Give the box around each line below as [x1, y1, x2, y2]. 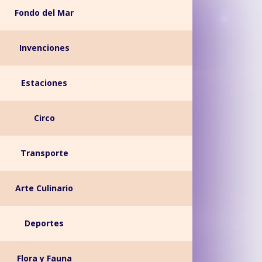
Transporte [20, 147, 68, 158]
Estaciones [21, 77, 68, 88]
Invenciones [19, 42, 70, 53]
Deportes [25, 218, 64, 229]
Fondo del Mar [15, 7, 74, 18]
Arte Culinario [15, 182, 74, 194]
